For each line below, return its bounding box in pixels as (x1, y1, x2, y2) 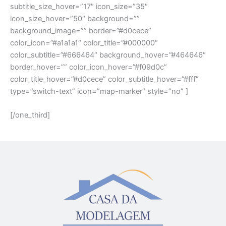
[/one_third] (10, 110, 50, 120)
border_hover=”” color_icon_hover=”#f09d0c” (10, 62, 167, 72)
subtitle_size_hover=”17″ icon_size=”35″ (10, 2, 148, 11)
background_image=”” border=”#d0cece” (10, 26, 151, 35)
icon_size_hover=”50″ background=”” (10, 14, 140, 23)
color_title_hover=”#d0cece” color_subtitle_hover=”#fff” (10, 74, 199, 84)
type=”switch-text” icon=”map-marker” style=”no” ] (10, 86, 188, 96)
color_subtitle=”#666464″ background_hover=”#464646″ (10, 50, 206, 60)
